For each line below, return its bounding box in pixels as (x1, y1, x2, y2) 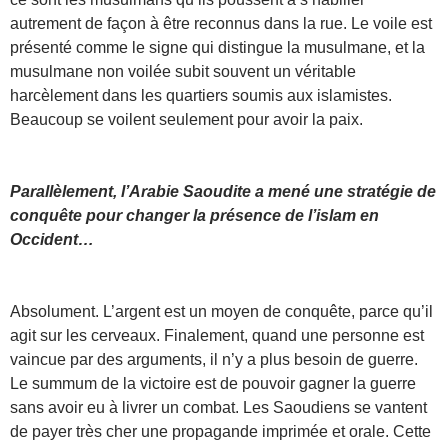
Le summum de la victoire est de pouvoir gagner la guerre (10, 374, 416, 392)
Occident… (10, 230, 94, 248)
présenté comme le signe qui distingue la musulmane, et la (10, 38, 425, 56)
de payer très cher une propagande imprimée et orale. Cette (10, 422, 431, 440)
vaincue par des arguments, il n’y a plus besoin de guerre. (10, 350, 418, 368)
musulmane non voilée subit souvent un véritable (10, 62, 356, 80)
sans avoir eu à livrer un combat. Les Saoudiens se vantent (10, 398, 427, 416)
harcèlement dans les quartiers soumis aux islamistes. (10, 86, 392, 104)
